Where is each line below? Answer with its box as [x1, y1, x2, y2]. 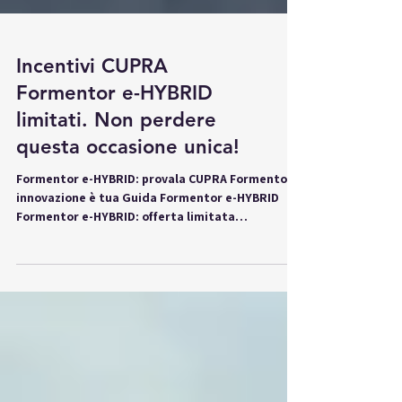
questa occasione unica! [16, 224, 240, 249]
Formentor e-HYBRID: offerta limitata [16, 298, 235, 314]
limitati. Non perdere [16, 197, 216, 222]
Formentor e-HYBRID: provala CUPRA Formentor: [16, 260, 296, 276]
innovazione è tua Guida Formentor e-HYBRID [16, 279, 279, 295]
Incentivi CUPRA [16, 144, 168, 168]
